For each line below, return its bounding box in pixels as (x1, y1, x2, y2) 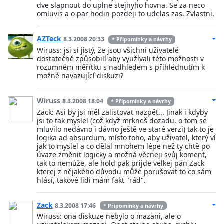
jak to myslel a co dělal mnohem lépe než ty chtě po (37, 141, 210, 151)
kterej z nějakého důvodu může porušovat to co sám (37, 166, 211, 176)
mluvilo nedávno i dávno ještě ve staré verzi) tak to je (37, 124, 214, 134)
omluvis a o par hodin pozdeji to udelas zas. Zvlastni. (37, 9, 214, 19)
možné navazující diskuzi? (37, 71, 123, 81)
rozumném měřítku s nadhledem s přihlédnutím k (37, 62, 205, 72)
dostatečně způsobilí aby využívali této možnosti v (37, 54, 204, 64)
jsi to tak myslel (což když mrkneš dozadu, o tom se (37, 115, 207, 125)
